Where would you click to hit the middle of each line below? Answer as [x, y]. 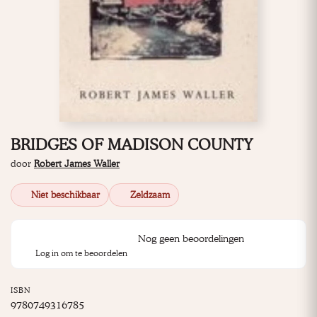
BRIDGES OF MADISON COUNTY [132, 145]
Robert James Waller [77, 164]
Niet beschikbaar [66, 195]
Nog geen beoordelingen [191, 238]
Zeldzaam [150, 195]
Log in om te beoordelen [81, 253]
